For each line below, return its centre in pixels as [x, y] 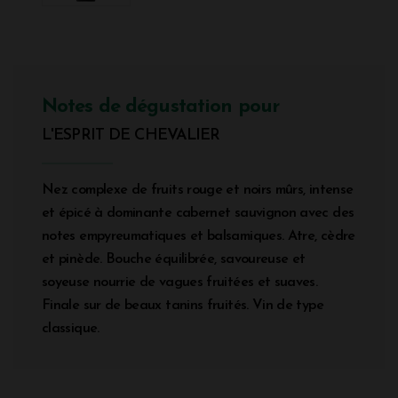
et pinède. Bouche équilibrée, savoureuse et [174, 259]
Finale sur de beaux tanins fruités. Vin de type [183, 305]
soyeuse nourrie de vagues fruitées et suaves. [180, 282]
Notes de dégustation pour [160, 107]
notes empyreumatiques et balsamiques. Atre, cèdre [199, 236]
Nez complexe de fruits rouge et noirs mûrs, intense [198, 190]
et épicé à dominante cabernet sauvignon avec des [198, 213]
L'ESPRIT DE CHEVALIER [131, 135]
